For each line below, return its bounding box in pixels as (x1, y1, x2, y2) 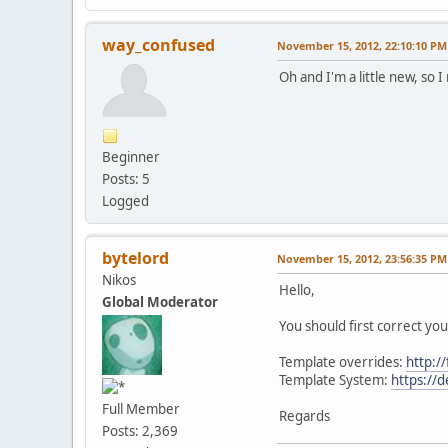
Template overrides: (279, 352, 406, 371)
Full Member (102, 400, 180, 419)
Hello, (279, 280, 315, 299)
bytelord (102, 246, 169, 269)
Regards (279, 406, 330, 425)
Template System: (279, 370, 391, 389)
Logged (102, 191, 149, 210)
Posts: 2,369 (102, 422, 178, 441)
